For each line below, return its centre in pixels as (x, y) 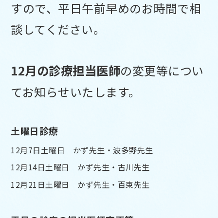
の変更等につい (162, 70)
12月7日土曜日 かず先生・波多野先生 (86, 150)
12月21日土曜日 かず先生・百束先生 (80, 184)
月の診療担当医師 (73, 70)
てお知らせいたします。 (76, 91)
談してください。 (58, 29)
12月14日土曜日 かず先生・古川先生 (80, 167)
